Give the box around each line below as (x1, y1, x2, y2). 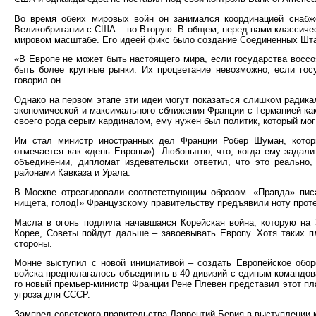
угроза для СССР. (14, 289, 90, 300)
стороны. (14, 238, 52, 249)
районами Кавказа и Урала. (14, 166, 130, 178)
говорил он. (14, 75, 63, 86)
